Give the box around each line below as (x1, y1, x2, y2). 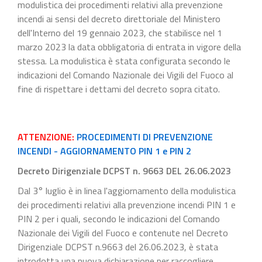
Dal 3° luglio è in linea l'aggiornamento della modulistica (18, 183, 236, 198)
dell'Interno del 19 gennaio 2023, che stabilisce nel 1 (18, 25, 222, 40)
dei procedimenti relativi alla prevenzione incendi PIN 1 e (18, 197, 236, 212)
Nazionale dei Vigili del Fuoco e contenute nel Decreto (18, 225, 228, 240)
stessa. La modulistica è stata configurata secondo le (18, 53, 230, 68)
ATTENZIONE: (18, 129, 74, 144)
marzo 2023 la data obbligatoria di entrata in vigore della (18, 39, 241, 54)
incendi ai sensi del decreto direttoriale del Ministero (18, 11, 220, 26)
